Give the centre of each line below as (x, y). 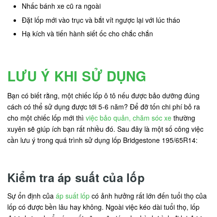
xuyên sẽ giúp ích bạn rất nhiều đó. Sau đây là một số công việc (105, 129)
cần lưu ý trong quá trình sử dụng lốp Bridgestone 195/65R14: (102, 140)
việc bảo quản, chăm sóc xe (129, 118)
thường (183, 118)
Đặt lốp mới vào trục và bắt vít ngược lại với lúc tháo (101, 20)
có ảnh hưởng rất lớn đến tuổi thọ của (148, 196)
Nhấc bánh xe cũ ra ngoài (61, 6)
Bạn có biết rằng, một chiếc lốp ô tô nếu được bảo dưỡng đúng (103, 96)
